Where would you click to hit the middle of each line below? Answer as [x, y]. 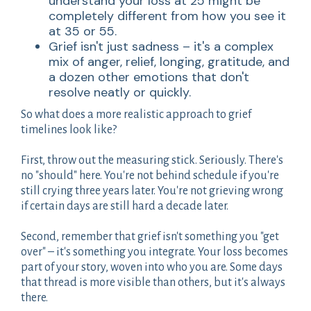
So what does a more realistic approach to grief [136, 114]
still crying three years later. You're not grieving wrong [152, 191]
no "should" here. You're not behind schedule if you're [150, 175]
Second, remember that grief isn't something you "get [150, 236]
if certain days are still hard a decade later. [125, 206]
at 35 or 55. [83, 31]
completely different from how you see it [167, 16]
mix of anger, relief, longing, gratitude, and [169, 61]
